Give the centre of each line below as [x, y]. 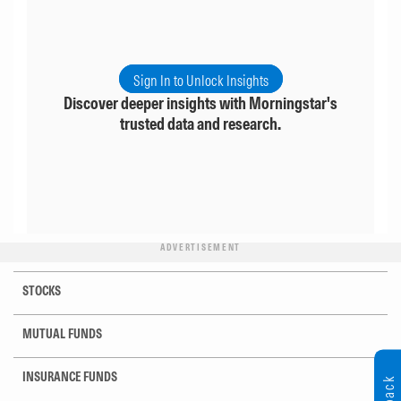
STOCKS [42, 291]
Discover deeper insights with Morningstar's [200, 104]
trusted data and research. [200, 124]
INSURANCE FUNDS [70, 377]
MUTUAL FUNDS [62, 334]
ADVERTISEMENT [200, 247]
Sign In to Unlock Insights [200, 80]
